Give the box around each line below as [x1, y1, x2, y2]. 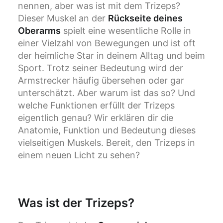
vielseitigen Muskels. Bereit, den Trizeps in [18, 137, 195, 148]
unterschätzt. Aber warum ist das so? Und [18, 88, 195, 98]
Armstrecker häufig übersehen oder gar [18, 75, 184, 86]
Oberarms [18, 25, 61, 36]
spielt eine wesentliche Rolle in [61, 25, 191, 36]
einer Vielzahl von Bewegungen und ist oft [18, 38, 196, 48]
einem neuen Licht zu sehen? [18, 150, 140, 160]
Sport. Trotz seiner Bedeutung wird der [18, 63, 183, 73]
